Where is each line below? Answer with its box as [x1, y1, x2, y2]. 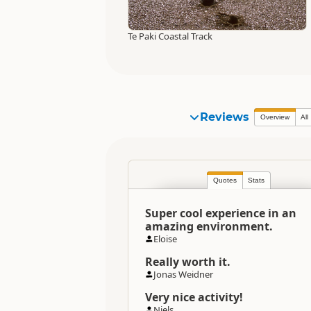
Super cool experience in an [145, 205, 296, 221]
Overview [260, 112, 289, 121]
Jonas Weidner [153, 267, 213, 280]
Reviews [200, 110, 249, 124]
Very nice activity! [145, 289, 243, 305]
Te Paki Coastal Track [128, 29, 212, 42]
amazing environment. [145, 218, 273, 234]
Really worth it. [145, 253, 230, 269]
